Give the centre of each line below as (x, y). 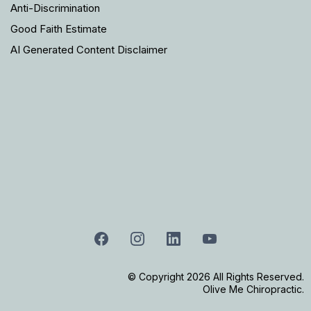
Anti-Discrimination (55, 8)
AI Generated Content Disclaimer (89, 50)
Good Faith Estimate (59, 29)
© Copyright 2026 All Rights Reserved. (216, 276)
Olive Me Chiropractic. (253, 289)
